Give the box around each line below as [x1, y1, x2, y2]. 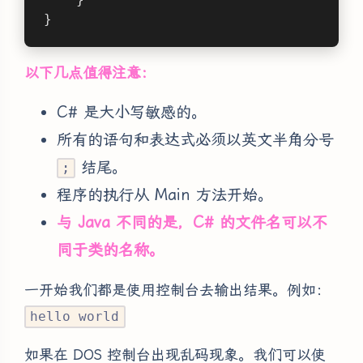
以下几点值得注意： [24, 64, 156, 82]
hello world [30, 309, 120, 325]
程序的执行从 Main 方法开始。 [57, 186, 273, 205]
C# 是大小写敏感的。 [57, 103, 207, 122]
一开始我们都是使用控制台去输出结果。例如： [24, 281, 331, 299]
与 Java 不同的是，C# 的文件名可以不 [57, 213, 327, 233]
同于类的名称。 [57, 241, 164, 260]
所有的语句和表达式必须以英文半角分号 [57, 130, 334, 150]
